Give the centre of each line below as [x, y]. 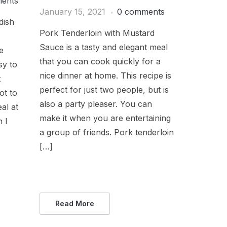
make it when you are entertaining [105, 118]
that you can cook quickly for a [100, 62]
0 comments [141, 12]
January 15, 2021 [73, 12]
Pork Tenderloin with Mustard [97, 33]
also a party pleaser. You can [96, 104]
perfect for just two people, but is [104, 90]
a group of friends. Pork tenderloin [107, 133]
